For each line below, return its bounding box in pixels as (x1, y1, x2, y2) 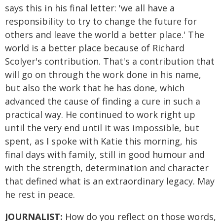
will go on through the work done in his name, (5, 69, 201, 80)
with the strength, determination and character (5, 162, 209, 174)
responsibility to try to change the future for (5, 15, 197, 27)
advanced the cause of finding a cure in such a (5, 95, 200, 107)
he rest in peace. (5, 188, 75, 200)
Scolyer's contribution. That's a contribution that (5, 55, 215, 67)
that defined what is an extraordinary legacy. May (5, 175, 215, 187)
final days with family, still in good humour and (5, 148, 205, 160)
